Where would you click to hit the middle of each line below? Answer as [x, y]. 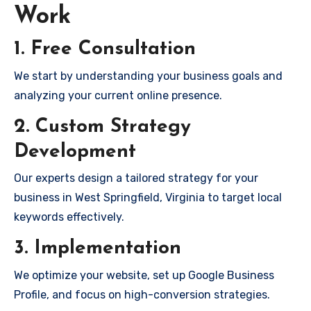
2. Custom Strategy [102, 127]
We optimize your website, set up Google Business [144, 275]
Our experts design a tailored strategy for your [136, 178]
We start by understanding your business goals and [148, 76]
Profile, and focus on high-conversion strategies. [142, 294]
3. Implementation [98, 249]
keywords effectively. [69, 217]
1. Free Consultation [105, 49]
